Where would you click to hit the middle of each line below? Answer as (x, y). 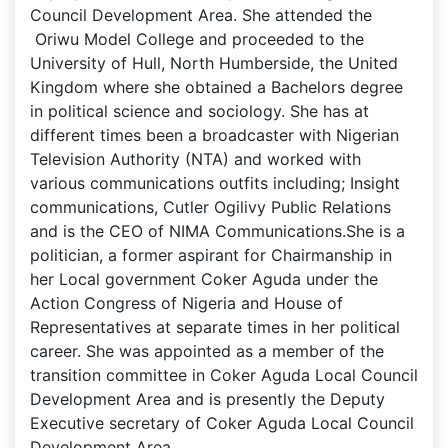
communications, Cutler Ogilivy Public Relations (210, 207)
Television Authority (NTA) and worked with (195, 159)
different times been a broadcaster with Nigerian (214, 135)
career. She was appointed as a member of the (207, 351)
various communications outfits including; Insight (215, 183)
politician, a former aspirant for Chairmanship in (211, 255)
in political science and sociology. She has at (199, 111)
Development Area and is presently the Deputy (207, 399)
